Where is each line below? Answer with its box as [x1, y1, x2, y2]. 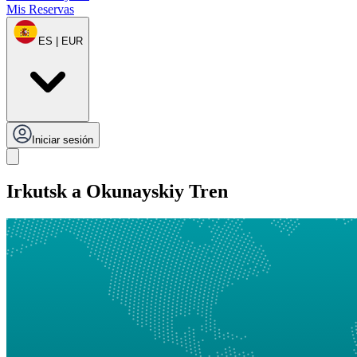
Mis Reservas [6, 2, 74, 17]
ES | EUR [38, 35, 83, 48]
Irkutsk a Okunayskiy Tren [6, 181, 228, 202]
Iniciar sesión [32, 134, 93, 147]
